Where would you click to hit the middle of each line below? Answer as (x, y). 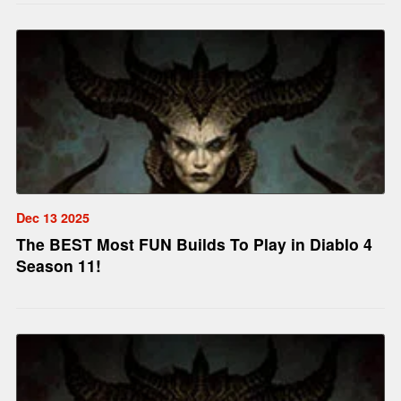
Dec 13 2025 (52, 218)
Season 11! (58, 266)
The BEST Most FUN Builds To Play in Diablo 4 (194, 244)
